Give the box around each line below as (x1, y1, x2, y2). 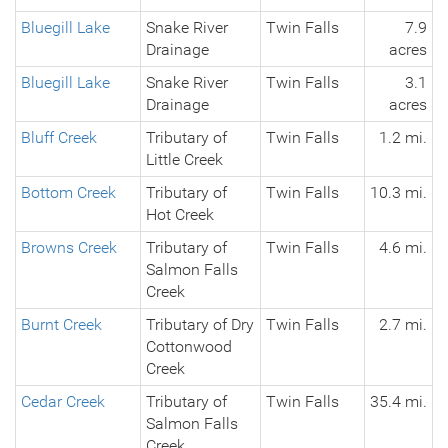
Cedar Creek (21, 392, 105, 412)
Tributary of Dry (146, 315, 254, 335)
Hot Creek (146, 205, 214, 225)
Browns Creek (21, 238, 117, 258)
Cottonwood (146, 337, 232, 357)
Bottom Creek (21, 183, 116, 203)
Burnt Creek (21, 315, 102, 335)
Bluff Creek (21, 128, 97, 148)
